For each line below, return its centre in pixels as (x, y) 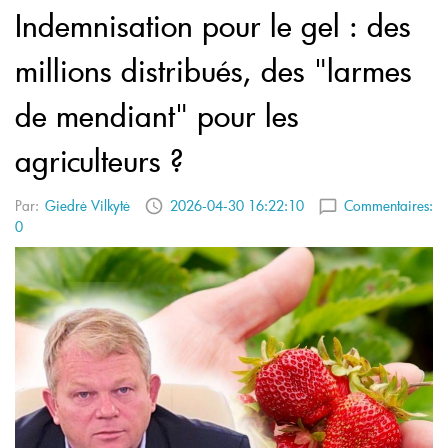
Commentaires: (388, 205)
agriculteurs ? (99, 160)
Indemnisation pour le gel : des (213, 25)
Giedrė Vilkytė (87, 205)
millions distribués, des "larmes (213, 70)
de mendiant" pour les (157, 115)
